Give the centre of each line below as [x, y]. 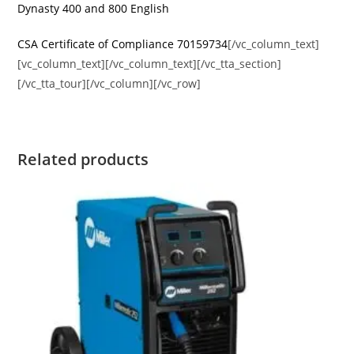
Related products [83, 159]
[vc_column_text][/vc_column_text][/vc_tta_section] [150, 63]
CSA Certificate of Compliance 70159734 [123, 43]
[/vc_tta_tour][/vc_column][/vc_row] [109, 83]
